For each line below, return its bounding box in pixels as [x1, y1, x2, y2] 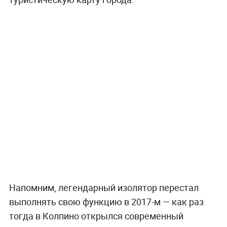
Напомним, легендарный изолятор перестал [9, 181, 199, 194]
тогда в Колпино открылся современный [9, 210, 183, 222]
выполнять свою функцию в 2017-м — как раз [9, 196, 204, 208]
